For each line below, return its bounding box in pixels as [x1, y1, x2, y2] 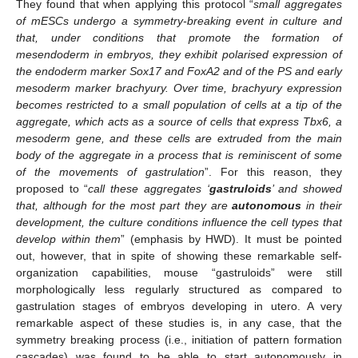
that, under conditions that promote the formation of [16, 31, 342, 45]
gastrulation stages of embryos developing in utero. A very [16, 300, 342, 313]
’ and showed [271, 182, 343, 196]
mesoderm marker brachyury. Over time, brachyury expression [16, 82, 342, 95]
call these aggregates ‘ [88, 182, 209, 196]
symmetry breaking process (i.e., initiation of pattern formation [16, 333, 342, 347]
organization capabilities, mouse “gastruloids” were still [16, 266, 342, 280]
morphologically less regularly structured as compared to [16, 283, 342, 296]
